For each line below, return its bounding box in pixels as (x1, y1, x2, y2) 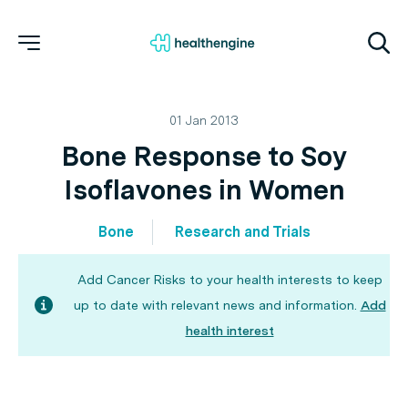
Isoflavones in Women (63, 173, 345, 206)
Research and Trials (174, 223, 311, 240)
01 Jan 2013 (169, 113, 239, 127)
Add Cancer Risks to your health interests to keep (76, 272, 382, 287)
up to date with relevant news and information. (73, 298, 357, 312)
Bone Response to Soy (61, 139, 347, 172)
